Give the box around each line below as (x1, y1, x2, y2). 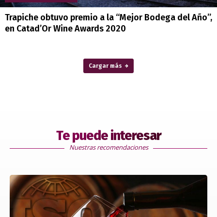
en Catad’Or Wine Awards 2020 (5, 23, 126, 34)
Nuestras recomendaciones (69, 143, 148, 152)
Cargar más (89, 62, 122, 69)
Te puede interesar (56, 128, 161, 143)
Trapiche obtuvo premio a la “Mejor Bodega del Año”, (5, 12, 212, 23)
